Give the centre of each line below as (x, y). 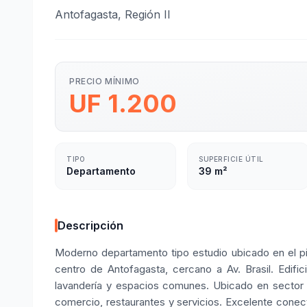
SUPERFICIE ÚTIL (231, 159)
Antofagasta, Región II (113, 14)
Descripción (90, 225)
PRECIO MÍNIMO (105, 81)
